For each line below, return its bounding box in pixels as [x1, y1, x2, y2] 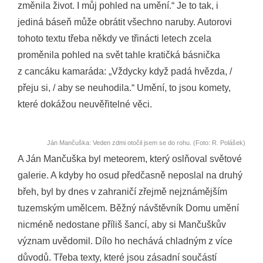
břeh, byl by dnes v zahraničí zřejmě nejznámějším [18, 187, 227, 197]
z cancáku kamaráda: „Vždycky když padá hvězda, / [18, 66, 232, 76]
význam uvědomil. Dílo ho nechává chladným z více [18, 236, 232, 246]
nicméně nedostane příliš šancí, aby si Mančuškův [18, 220, 226, 230]
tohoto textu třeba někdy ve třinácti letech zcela [18, 33, 211, 43]
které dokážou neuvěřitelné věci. [18, 99, 152, 109]
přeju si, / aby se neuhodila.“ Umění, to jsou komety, [18, 83, 231, 93]
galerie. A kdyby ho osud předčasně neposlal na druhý [18, 170, 242, 180]
